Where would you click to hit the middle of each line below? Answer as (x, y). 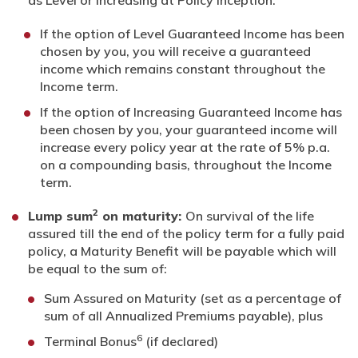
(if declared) (180, 342)
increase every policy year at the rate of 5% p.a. (185, 147)
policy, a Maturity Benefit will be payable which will (182, 251)
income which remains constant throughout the (183, 69)
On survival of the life (250, 216)
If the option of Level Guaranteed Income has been (192, 34)
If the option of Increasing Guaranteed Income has (191, 112)
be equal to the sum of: (97, 269)
